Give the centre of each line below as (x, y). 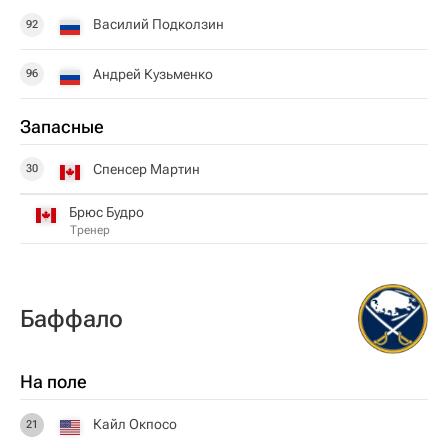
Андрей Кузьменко (153, 73)
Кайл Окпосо (135, 424)
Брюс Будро (106, 211)
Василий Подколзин (158, 24)
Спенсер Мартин (146, 168)
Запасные (62, 126)
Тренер (90, 229)
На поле (53, 381)
